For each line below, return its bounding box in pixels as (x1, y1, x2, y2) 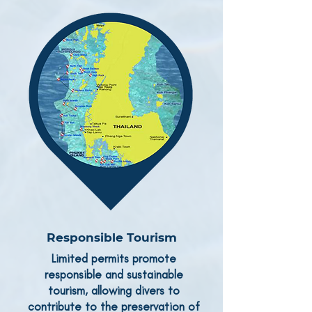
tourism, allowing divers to (48, 283, 180, 297)
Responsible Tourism (47, 231, 177, 244)
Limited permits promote (52, 251, 176, 265)
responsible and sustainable (45, 267, 183, 281)
